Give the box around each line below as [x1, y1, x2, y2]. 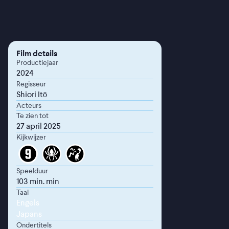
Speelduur [16, 167, 48, 175]
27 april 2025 [16, 121, 61, 131]
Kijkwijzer [16, 133, 46, 141]
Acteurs [16, 101, 41, 109]
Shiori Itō [16, 89, 47, 99]
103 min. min [16, 176, 59, 186]
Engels [16, 198, 39, 208]
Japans [16, 209, 42, 219]
